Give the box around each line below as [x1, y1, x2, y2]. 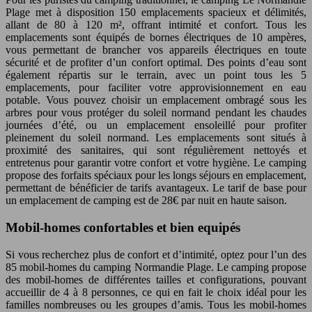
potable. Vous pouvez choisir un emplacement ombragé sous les [6, 94, 306, 107]
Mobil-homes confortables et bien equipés [6, 220, 240, 235]
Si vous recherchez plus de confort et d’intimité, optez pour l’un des [6, 248, 306, 260]
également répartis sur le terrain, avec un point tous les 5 [6, 69, 306, 81]
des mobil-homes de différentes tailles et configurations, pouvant [6, 273, 306, 286]
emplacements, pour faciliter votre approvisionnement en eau [6, 81, 306, 94]
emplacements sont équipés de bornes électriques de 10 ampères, [6, 31, 306, 44]
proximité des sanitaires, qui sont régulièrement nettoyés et [6, 144, 306, 157]
